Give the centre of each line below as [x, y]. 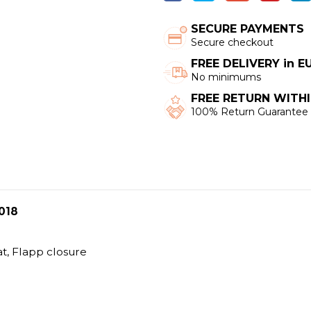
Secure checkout [232, 42]
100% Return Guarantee [249, 112]
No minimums [226, 77]
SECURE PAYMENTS [247, 28]
